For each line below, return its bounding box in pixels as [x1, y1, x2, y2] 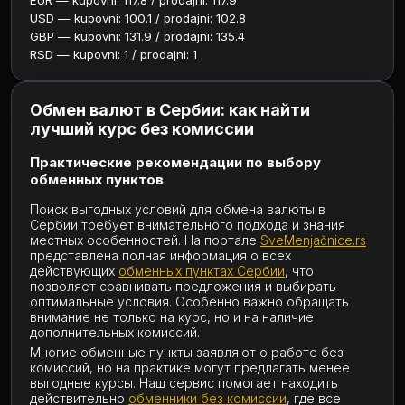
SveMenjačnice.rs [260, 232, 366, 248]
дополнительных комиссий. [30, 325, 200, 340]
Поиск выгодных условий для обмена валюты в [30, 202, 325, 217]
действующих [30, 263, 118, 278]
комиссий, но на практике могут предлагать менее [30, 360, 350, 375]
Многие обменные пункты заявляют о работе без [30, 344, 344, 360]
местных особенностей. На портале [30, 232, 260, 248]
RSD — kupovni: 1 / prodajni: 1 [30, 47, 197, 61]
